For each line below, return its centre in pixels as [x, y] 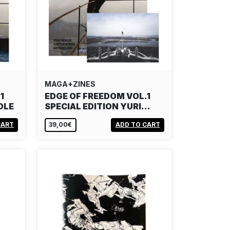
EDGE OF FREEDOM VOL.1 [98, 96]
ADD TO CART [138, 125]
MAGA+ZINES [70, 84]
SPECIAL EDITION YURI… [98, 106]
